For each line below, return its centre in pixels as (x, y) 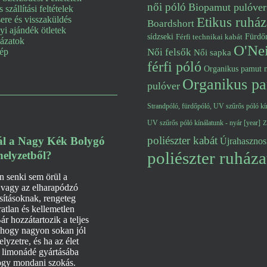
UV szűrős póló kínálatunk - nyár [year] (204, 123)
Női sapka (212, 52)
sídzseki (160, 37)
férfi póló (174, 67)
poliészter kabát (182, 140)
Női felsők (169, 52)
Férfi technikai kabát (209, 37)
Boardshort (171, 24)
